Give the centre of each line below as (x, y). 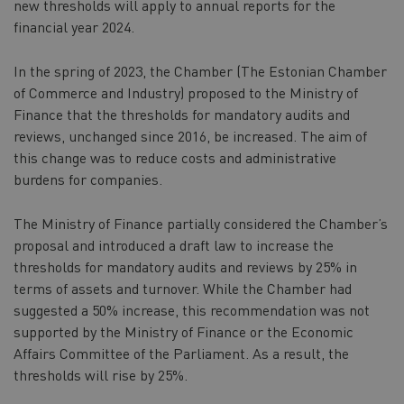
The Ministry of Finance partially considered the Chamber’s (201, 223)
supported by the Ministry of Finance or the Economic (184, 331)
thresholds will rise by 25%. (101, 374)
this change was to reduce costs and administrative (175, 157)
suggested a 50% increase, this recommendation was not (192, 309)
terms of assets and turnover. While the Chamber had (183, 288)
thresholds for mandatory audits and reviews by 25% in (185, 266)
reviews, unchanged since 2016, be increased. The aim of (190, 135)
